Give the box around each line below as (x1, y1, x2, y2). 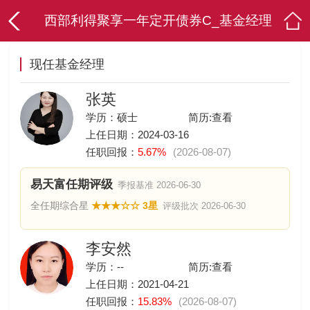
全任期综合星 (30, 200, 89, 212)
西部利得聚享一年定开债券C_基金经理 (44, 13, 273, 28)
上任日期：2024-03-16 (86, 129, 190, 141)
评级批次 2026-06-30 (163, 201, 246, 212)
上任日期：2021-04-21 (86, 278, 190, 291)
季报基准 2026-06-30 (118, 179, 201, 190)
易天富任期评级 (30, 177, 113, 191)
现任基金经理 (29, 57, 104, 71)
